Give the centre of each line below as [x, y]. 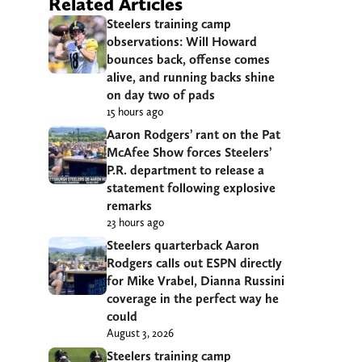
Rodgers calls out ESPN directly [194, 263]
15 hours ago [135, 111]
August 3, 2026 [140, 333]
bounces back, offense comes [188, 59]
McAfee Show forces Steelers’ [189, 152]
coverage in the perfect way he [193, 298]
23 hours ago [135, 222]
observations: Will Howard [182, 41]
